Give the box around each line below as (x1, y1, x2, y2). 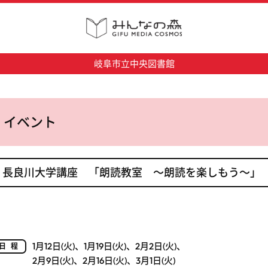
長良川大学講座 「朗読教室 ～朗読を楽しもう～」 (2, 166, 261, 180)
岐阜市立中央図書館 (93, 58, 175, 70)
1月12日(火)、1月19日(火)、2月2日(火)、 (32, 240, 185, 252)
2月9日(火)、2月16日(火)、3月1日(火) (32, 255, 175, 267)
